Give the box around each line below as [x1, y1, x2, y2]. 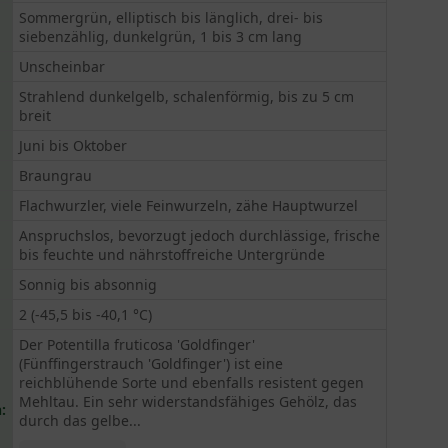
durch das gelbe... [19, 411, 142, 430]
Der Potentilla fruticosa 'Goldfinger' [19, 335, 256, 354]
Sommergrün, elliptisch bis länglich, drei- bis [19, 8, 324, 27]
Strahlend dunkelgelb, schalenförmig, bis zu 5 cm [19, 87, 355, 106]
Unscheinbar [19, 57, 106, 76]
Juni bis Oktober [19, 136, 128, 155]
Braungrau [19, 166, 93, 185]
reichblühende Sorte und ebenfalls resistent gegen [19, 373, 365, 392]
